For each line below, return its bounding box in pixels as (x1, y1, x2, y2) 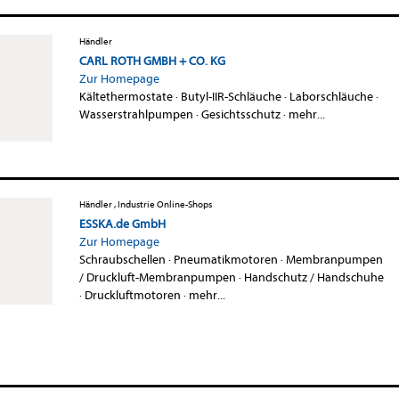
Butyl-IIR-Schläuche (180, 88, 281, 104)
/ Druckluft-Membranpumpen (78, 269, 236, 285)
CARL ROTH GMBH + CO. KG (78, 53, 225, 69)
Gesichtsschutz (200, 106, 281, 122)
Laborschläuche (289, 88, 373, 104)
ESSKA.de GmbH (78, 216, 166, 232)
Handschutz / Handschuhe (243, 269, 384, 285)
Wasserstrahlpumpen (78, 106, 193, 122)
